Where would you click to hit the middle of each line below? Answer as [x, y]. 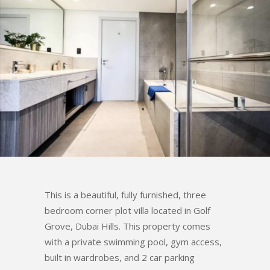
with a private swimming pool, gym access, [133, 241]
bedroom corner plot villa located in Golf [127, 210]
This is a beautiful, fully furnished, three [125, 194]
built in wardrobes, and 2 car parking [120, 257]
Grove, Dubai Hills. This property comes [127, 226]
